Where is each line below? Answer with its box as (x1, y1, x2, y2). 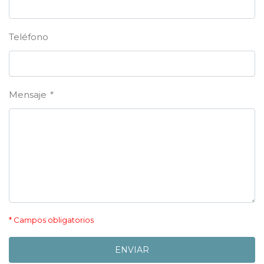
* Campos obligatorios (9, 215, 94, 225)
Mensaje (9, 89, 49, 100)
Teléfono (9, 31, 48, 42)
